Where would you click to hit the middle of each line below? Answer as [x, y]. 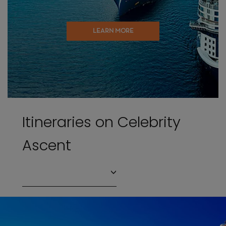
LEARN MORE [113, 31]
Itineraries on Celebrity [102, 122]
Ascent [47, 146]
